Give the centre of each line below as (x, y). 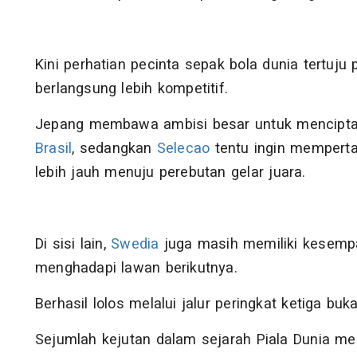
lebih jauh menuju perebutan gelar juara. (171, 173)
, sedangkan (114, 149)
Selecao (183, 149)
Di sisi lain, (73, 245)
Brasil (54, 149)
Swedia (135, 245)
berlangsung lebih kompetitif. (131, 89)
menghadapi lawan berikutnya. (136, 269)
